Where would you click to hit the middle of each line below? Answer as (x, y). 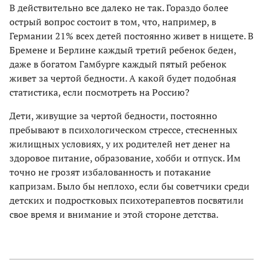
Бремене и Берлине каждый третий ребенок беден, (123, 50)
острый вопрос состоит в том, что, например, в (113, 21)
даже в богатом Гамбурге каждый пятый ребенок (118, 64)
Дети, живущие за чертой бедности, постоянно (113, 115)
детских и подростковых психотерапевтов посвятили (127, 200)
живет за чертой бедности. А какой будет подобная (123, 78)
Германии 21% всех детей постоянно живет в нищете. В (131, 36)
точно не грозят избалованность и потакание (110, 172)
